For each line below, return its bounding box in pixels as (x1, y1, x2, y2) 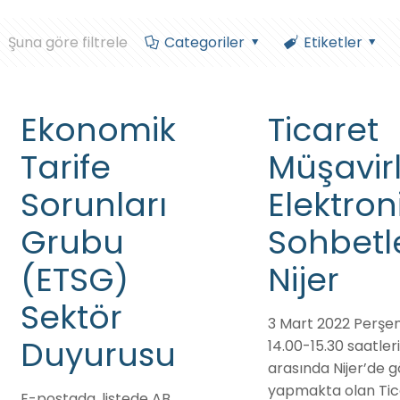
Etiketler (303, 32, 362, 53)
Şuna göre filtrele (8, 32, 129, 53)
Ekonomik (20, 107, 176, 153)
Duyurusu (20, 332, 176, 378)
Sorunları (20, 182, 167, 228)
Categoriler (163, 32, 245, 53)
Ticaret (267, 107, 379, 153)
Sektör (20, 295, 122, 340)
